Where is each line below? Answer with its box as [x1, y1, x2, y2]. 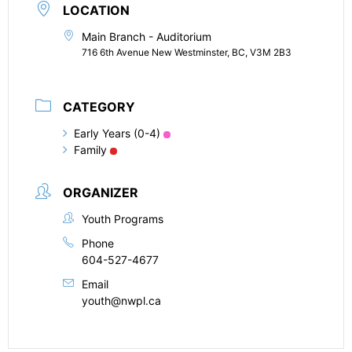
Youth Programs [82, 212, 163, 225]
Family [74, 143, 107, 156]
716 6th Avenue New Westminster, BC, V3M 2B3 [82, 46, 291, 58]
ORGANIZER [63, 185, 138, 200]
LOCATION [63, 2, 130, 18]
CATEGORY [63, 99, 135, 115]
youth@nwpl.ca [82, 294, 161, 307]
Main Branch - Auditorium [82, 30, 211, 43]
